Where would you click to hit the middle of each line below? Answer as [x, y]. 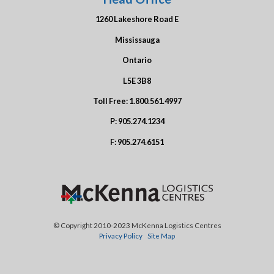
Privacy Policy [121, 236]
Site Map [161, 236]
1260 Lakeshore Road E [137, 19]
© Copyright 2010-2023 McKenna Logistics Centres [137, 225]
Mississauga [137, 39]
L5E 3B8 [137, 80]
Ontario [137, 60]
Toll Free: [111, 101]
